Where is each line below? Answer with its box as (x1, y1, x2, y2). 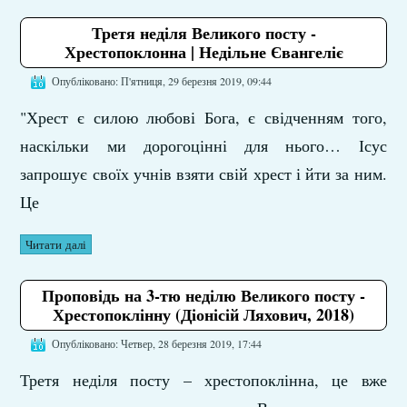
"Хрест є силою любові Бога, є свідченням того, (20, 105, 387, 128)
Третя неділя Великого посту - (91, 20, 316, 45)
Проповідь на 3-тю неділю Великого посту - (42, 283, 365, 307)
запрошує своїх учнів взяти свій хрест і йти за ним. (20, 162, 387, 184)
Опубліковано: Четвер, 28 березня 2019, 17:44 (52, 335, 263, 351)
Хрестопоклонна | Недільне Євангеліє (64, 39, 343, 64)
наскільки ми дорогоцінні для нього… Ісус (20, 134, 387, 156)
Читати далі (25, 235, 87, 253)
